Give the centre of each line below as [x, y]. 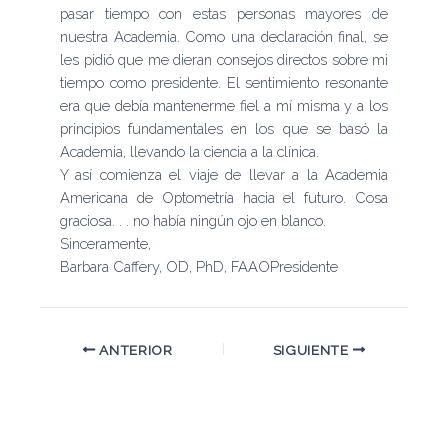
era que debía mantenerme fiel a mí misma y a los [224, 106]
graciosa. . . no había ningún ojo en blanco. [195, 221]
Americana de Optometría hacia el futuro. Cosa [224, 198]
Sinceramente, [109, 244]
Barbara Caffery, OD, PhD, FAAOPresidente [199, 267]
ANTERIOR [134, 349]
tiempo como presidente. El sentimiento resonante [224, 83]
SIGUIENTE [312, 349]
